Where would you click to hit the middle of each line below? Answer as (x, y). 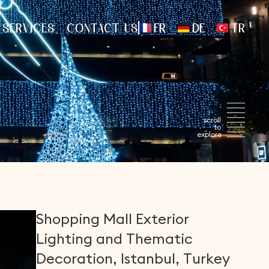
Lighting (65, 238)
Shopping (68, 219)
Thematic (160, 238)
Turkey (207, 258)
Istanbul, (150, 258)
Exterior (163, 219)
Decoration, (77, 258)
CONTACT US (102, 29)
